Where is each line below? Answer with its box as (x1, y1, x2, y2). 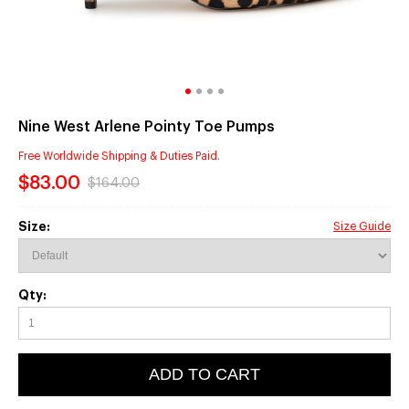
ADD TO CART (149, 364, 260, 383)
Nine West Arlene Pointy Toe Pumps (18, 120, 275, 135)
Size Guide (333, 220, 391, 232)
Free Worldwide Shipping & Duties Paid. (18, 151, 220, 163)
